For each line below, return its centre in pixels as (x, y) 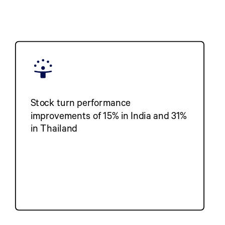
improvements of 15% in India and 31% (109, 115)
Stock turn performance (81, 103)
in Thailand (54, 128)
